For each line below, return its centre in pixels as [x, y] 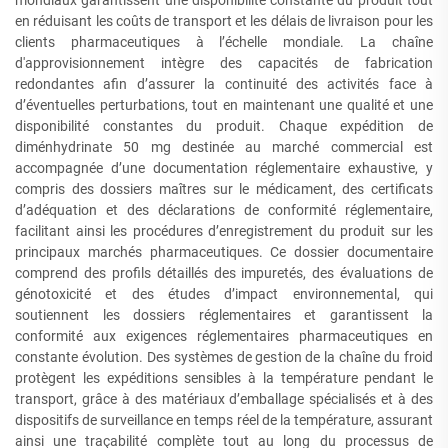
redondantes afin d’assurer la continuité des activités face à [224, 84]
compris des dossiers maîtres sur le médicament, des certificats [224, 189]
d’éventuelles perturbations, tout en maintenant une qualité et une [224, 105]
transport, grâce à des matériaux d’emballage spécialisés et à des [224, 399]
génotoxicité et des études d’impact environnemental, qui [224, 294]
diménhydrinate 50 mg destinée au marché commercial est [224, 147]
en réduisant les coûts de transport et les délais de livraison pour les [224, 21]
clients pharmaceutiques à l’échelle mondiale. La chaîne [224, 42]
